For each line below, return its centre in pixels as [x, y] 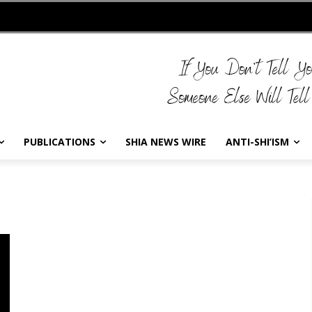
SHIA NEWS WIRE [166, 142]
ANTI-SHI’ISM [257, 142]
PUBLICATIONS [60, 142]
